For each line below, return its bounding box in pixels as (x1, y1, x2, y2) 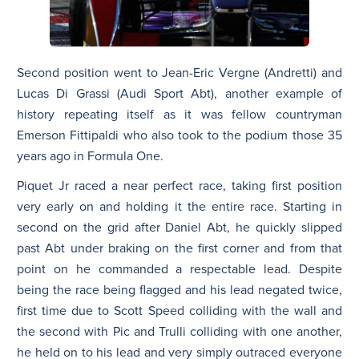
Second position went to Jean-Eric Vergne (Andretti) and (17, 65, 342, 82)
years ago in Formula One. (17, 148, 163, 165)
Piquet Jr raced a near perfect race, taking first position (17, 178, 342, 195)
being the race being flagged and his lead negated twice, (17, 282, 342, 299)
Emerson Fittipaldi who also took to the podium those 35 (17, 127, 342, 144)
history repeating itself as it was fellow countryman (17, 107, 342, 123)
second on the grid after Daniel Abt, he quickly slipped (17, 220, 342, 236)
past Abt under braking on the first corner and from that (17, 240, 342, 257)
